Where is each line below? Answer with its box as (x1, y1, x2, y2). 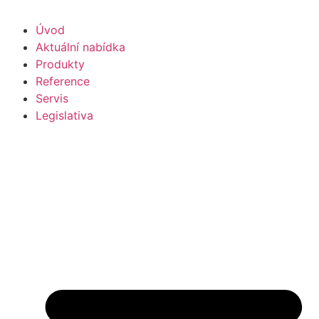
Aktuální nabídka (36, 40, 125, 54)
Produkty (36, 57, 85, 71)
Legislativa (36, 108, 93, 122)
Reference (36, 74, 90, 88)
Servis (36, 91, 68, 105)
